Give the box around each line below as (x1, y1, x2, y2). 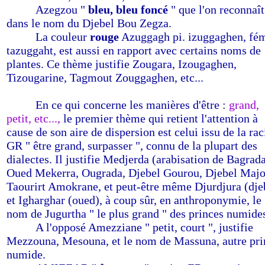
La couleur (35, 30, 90, 43)
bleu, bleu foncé (85, 3, 168, 16)
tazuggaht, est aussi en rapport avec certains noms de (7, 44, 261, 57)
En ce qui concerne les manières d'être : (35, 98, 226, 111)
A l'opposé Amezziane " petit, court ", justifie (35, 221, 253, 234)
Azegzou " (35, 3, 85, 16)
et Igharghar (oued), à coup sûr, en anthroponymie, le (7, 193, 261, 206)
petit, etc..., (7, 112, 60, 125)
